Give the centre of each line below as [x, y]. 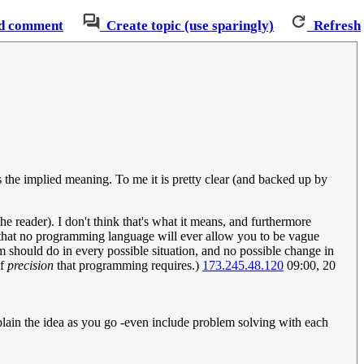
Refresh [337, 26]
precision [30, 266]
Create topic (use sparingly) [190, 26]
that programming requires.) [128, 266]
